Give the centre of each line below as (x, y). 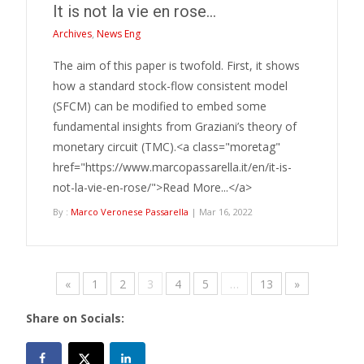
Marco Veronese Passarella (130, 212)
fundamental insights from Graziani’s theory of (175, 126)
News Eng (119, 34)
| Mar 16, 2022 (221, 212)
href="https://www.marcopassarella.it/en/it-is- (172, 167)
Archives (72, 34)
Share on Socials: (75, 318)
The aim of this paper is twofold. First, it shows (176, 65)
